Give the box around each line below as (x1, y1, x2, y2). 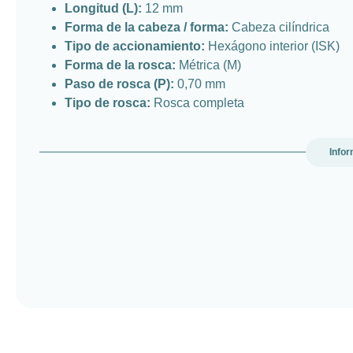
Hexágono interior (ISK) (205, 39, 340, 53)
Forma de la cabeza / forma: (65, 20, 229, 34)
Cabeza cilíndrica (229, 20, 329, 34)
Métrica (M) (176, 58, 241, 72)
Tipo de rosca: (65, 95, 150, 110)
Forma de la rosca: (65, 58, 176, 72)
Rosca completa (150, 95, 244, 110)
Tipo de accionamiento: (65, 39, 205, 53)
